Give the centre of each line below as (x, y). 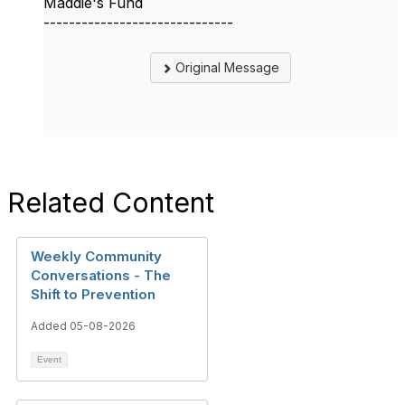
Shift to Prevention (93, 295)
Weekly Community (96, 257)
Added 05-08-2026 (83, 326)
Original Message (226, 68)
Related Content (111, 203)
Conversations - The (101, 276)
